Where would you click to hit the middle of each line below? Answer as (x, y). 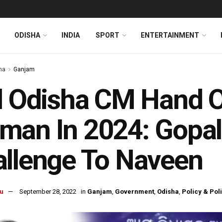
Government (135, 192)
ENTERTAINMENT (170, 35)
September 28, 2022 (48, 192)
